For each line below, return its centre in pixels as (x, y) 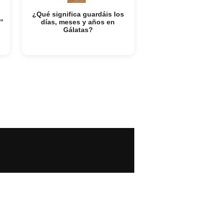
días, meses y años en (78, 22)
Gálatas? (78, 30)
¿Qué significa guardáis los (78, 14)
